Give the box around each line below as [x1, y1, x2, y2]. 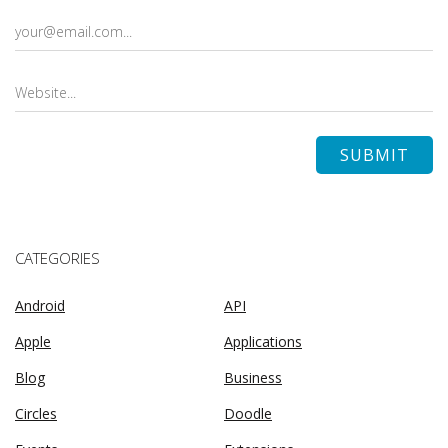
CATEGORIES [15, 248, 100, 268]
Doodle [224, 404, 272, 423]
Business [224, 368, 282, 387]
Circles [15, 404, 57, 423]
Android [15, 296, 65, 315]
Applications [224, 332, 302, 351]
